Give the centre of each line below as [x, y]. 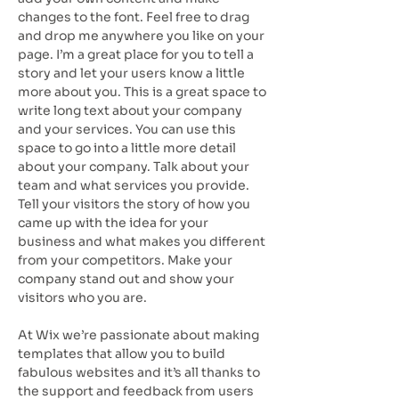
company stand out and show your [126, 279]
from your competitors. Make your [125, 260]
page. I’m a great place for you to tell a [136, 54]
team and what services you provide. [134, 185]
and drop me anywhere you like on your [141, 36]
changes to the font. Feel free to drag [134, 17]
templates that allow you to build [122, 354]
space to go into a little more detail [127, 148]
